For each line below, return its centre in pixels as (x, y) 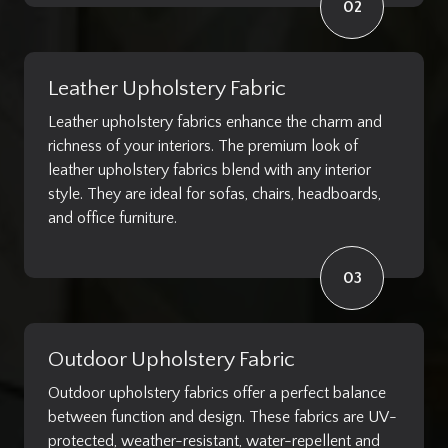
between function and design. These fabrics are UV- (222, 416)
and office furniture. (112, 217)
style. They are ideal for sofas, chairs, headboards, (214, 193)
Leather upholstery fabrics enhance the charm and (215, 121)
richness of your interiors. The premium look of (203, 145)
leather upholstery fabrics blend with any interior (209, 169)
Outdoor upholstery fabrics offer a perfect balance (217, 392)
